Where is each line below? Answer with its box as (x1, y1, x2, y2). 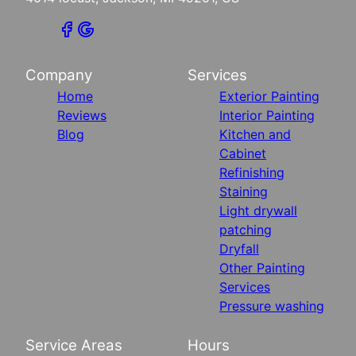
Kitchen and (219, 126, 291, 143)
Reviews (57, 107, 106, 124)
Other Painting (219, 260, 305, 277)
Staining (219, 184, 268, 200)
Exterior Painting (219, 88, 319, 105)
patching (219, 222, 272, 238)
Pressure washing (219, 298, 324, 315)
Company (25, 66, 92, 85)
